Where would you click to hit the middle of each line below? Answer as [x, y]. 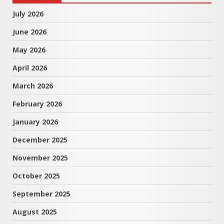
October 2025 [36, 175]
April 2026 [30, 67]
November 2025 [40, 157]
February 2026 [37, 103]
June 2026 [29, 31]
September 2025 [41, 193]
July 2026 [28, 13]
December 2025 [40, 139]
